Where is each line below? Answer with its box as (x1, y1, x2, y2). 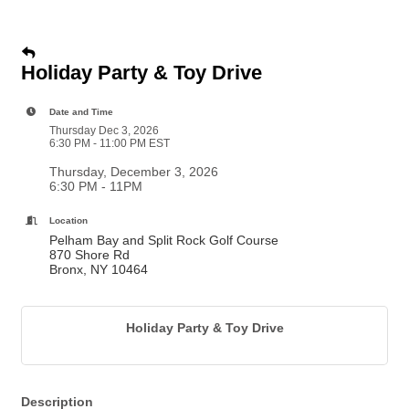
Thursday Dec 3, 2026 (49, 124, 159, 137)
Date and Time (49, 107, 113, 117)
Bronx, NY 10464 (49, 262, 152, 277)
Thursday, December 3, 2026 (49, 164, 218, 179)
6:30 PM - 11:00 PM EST (49, 137, 170, 150)
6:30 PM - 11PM (49, 179, 142, 194)
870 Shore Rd (49, 247, 130, 262)
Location (49, 215, 88, 225)
